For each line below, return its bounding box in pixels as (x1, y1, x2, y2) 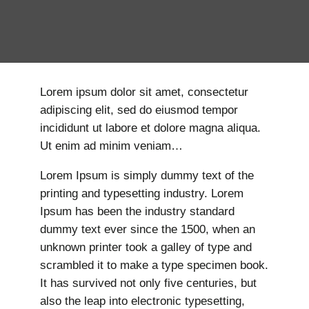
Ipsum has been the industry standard (40, 205, 235, 219)
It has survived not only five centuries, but (40, 277, 257, 290)
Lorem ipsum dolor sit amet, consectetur (40, 86, 249, 99)
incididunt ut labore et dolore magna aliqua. (40, 121, 261, 135)
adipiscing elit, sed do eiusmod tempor (40, 103, 239, 117)
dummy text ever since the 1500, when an (40, 223, 256, 237)
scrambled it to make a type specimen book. (40, 259, 269, 272)
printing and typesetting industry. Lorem (40, 187, 244, 201)
